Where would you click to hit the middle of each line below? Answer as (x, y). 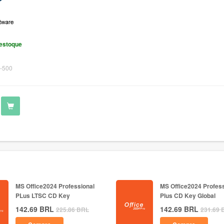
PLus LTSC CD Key (42, 195)
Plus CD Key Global (187, 195)
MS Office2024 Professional (55, 186)
